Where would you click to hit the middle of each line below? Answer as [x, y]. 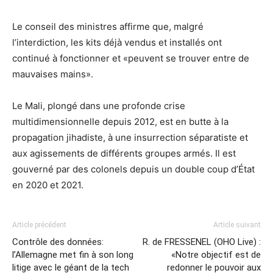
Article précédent [39, 225]
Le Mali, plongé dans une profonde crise [99, 106]
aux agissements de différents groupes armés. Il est [124, 153]
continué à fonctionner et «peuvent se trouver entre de [131, 58]
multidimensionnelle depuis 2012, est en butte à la [120, 122]
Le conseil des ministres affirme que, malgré [108, 27]
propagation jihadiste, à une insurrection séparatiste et [130, 137]
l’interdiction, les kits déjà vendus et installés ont [117, 42]
